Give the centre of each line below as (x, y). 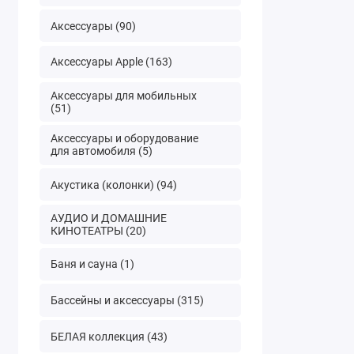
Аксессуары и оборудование (124, 139)
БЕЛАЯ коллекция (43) (109, 336)
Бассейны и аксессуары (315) (127, 300)
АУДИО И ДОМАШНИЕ (108, 218)
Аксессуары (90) (93, 26)
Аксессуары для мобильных (123, 95)
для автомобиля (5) (101, 151)
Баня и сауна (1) (92, 264)
